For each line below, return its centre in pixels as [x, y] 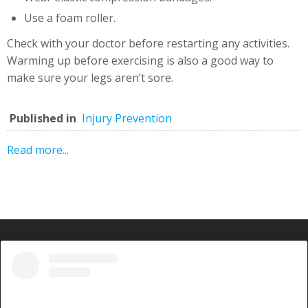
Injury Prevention [127, 118]
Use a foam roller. [70, 18]
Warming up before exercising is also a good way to [140, 60]
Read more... [38, 150]
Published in [43, 118]
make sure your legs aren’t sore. [90, 78]
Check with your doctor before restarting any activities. [148, 43]
